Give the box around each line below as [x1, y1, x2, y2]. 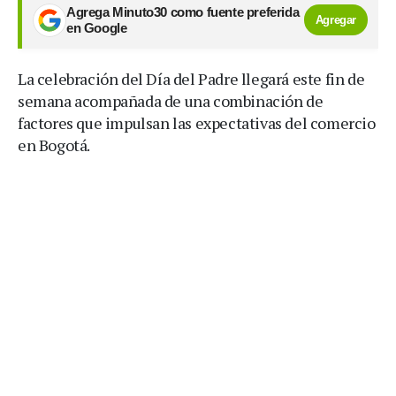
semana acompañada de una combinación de [18, 89, 324, 111]
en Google [66, 20, 127, 35]
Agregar [315, 13, 356, 27]
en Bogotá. [18, 133, 90, 156]
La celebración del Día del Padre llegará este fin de [18, 67, 365, 89]
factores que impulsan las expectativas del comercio [18, 111, 376, 133]
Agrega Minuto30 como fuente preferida [66, 4, 300, 19]
